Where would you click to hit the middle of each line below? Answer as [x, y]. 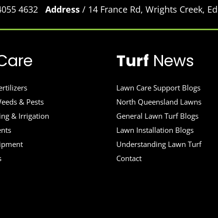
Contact [129, 158]
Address [62, 9]
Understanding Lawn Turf [159, 144]
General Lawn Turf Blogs [157, 116]
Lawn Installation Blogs [155, 130]
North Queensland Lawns [159, 102]
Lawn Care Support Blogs [158, 88]
